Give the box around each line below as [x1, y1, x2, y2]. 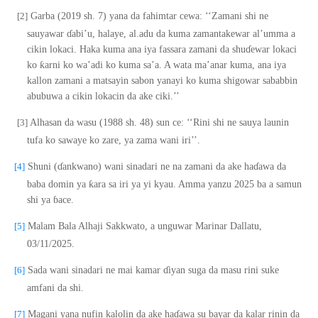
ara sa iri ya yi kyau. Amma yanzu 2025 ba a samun [94, 179, 302, 190]
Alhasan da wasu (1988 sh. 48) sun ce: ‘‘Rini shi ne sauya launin [28, 117, 289, 128]
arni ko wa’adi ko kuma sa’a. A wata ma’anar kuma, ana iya [45, 60, 286, 70]
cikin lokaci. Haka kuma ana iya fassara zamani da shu [27, 44, 246, 55]
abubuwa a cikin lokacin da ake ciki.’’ [27, 91, 180, 102]
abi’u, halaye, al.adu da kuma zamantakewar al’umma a [72, 28, 295, 39]
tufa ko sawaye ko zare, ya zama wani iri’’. [27, 135, 200, 146]
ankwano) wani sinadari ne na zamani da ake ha [62, 161, 253, 172]
